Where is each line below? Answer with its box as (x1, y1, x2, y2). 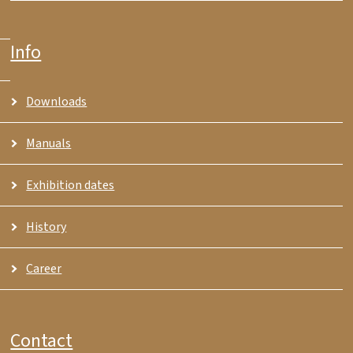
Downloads (26, 92, 87, 110)
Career (26, 259, 62, 277)
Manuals (26, 134, 72, 152)
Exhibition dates (26, 176, 115, 194)
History (26, 217, 67, 236)
